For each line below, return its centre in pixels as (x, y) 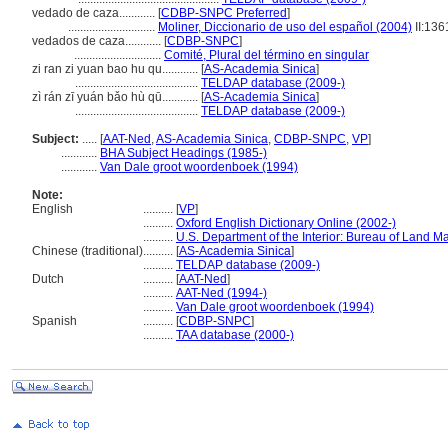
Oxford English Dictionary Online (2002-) (286, 223)
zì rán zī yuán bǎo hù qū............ (116, 97)
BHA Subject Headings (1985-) (183, 153)
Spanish (54, 321)
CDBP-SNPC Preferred (224, 13)
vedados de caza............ (98, 41)
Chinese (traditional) (87, 251)
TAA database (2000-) (235, 335)
